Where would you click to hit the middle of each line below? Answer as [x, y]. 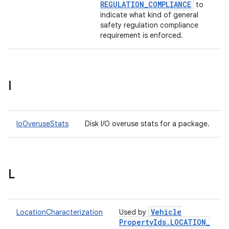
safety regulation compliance [149, 25]
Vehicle [166, 212]
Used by [134, 212]
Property [136, 222]
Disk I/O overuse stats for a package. [148, 124]
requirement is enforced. [143, 35]
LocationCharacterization [60, 212]
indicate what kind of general [149, 15]
